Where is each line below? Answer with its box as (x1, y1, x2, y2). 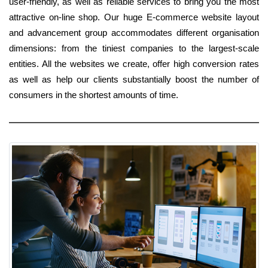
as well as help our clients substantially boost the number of (9, 74, 259, 85)
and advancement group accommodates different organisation (9, 28, 259, 38)
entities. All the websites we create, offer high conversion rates (9, 59, 259, 69)
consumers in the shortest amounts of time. (9, 90, 178, 100)
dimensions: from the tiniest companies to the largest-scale (9, 43, 259, 54)
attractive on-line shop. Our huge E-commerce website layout (9, 12, 259, 23)
